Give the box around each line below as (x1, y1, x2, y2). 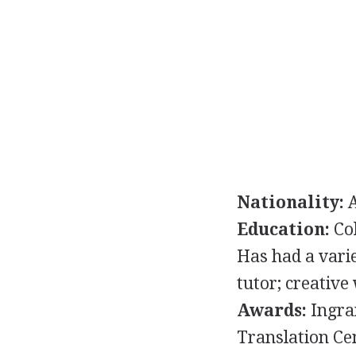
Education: (236, 219, 330, 239)
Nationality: (236, 192, 344, 212)
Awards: (236, 300, 307, 320)
